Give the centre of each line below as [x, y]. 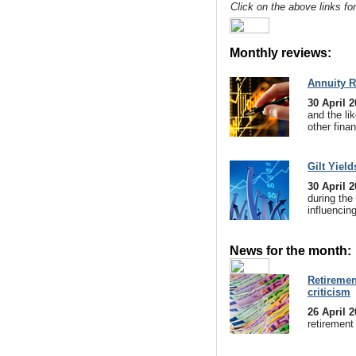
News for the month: [290, 251]
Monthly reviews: [281, 53]
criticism [329, 292]
